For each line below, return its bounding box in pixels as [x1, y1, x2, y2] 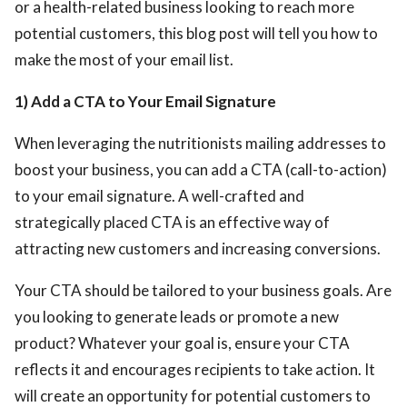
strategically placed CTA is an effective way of [15, 212, 330, 232]
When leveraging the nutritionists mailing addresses [15, 133, 368, 153]
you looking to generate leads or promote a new [15, 306, 339, 326]
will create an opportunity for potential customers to [15, 385, 371, 405]
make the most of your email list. [15, 49, 233, 69]
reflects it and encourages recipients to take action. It [15, 359, 375, 379]
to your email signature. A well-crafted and [15, 185, 304, 205]
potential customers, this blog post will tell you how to [15, 23, 378, 43]
